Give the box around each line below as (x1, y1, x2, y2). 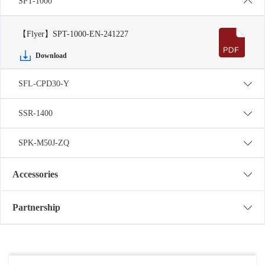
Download (35, 51, 67, 60)
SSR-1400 (18, 109, 53, 118)
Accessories (12, 169, 58, 179)
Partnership (12, 202, 60, 212)
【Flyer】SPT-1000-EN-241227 (18, 29, 128, 38)
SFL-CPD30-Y (18, 79, 69, 88)
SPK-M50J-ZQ (18, 138, 69, 147)
